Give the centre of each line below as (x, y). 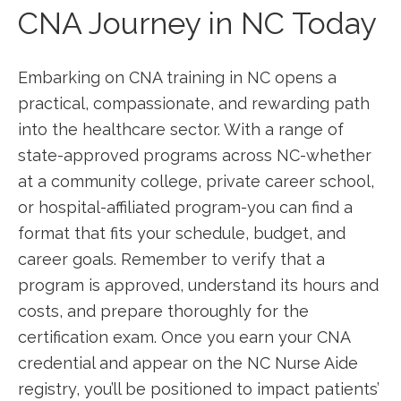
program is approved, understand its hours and (198, 285)
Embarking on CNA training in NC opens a (177, 77)
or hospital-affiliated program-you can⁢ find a (185, 207)
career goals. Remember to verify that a (171, 259)
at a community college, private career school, (196, 181)
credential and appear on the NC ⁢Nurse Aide (188, 363)
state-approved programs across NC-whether (195, 155)
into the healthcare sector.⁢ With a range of (181, 129)
